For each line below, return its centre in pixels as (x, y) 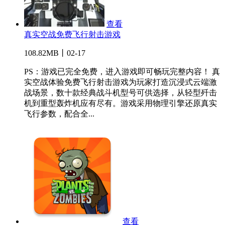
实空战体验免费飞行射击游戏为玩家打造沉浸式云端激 (121, 82)
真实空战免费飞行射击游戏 (72, 35)
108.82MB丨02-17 (55, 53)
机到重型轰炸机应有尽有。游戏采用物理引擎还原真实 (121, 103)
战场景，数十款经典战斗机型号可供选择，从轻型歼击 (121, 93)
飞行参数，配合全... (59, 114)
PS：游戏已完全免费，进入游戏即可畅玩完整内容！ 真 (122, 72)
